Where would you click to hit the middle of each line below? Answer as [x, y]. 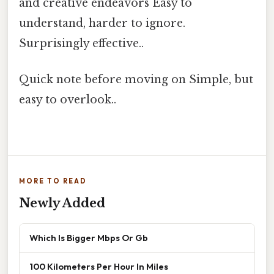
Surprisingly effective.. [81, 43]
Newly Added [62, 203]
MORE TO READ [53, 181]
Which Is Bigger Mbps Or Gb [89, 238]
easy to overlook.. [68, 99]
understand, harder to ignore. [102, 23]
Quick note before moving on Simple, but [136, 79]
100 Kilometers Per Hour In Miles [99, 267]
